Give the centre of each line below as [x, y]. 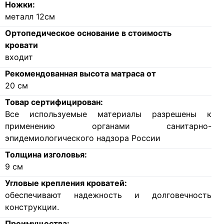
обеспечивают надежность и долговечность [108, 195]
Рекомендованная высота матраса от [80, 73]
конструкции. [32, 207]
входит [19, 57]
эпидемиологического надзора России [82, 138]
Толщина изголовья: [46, 154]
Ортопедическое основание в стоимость [88, 33]
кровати [21, 45]
